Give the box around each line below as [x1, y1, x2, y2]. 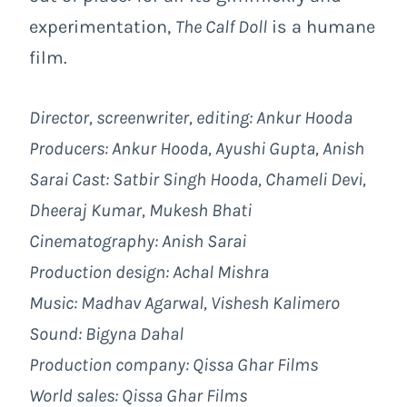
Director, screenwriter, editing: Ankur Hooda [29, 106, 352, 128]
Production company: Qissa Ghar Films [29, 353, 318, 375]
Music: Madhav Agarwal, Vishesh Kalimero [29, 292, 340, 313]
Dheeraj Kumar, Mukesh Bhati [29, 199, 252, 221]
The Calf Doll [175, 15, 267, 37]
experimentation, [29, 15, 175, 37]
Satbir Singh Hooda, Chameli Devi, [109, 168, 366, 190]
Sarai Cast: [29, 168, 109, 190]
